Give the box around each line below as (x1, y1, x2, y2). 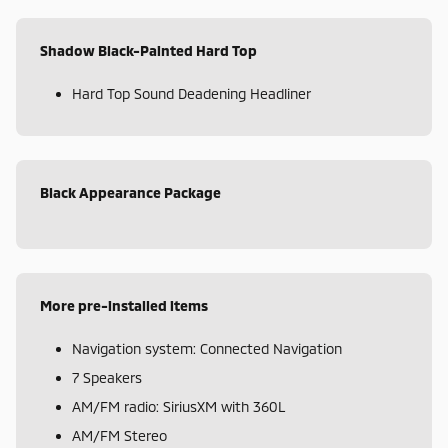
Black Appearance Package (40, 184, 221, 202)
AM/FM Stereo (72, 427, 167, 445)
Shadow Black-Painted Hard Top (40, 42, 257, 60)
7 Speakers (72, 369, 142, 387)
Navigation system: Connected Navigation (72, 340, 342, 358)
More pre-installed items (40, 297, 208, 315)
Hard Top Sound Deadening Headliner (72, 85, 311, 103)
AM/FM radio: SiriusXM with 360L (72, 398, 286, 416)
